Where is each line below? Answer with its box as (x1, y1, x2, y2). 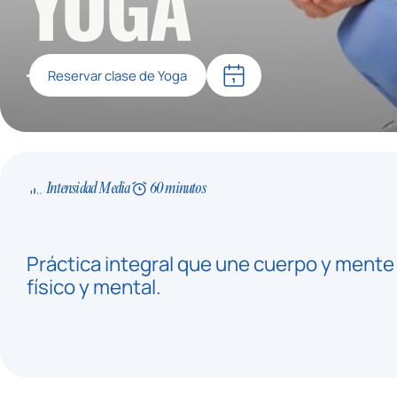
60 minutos (149, 180, 206, 198)
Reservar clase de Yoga (48, 66, 188, 85)
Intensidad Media (46, 180, 130, 198)
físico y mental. (26, 272, 161, 300)
